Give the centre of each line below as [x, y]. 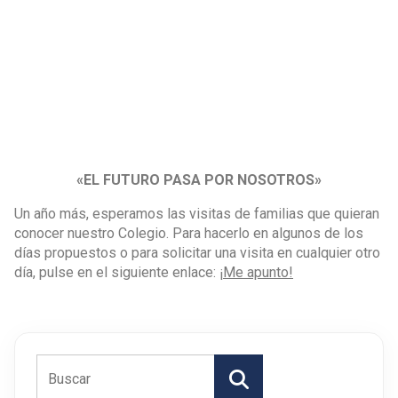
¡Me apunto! [256, 272]
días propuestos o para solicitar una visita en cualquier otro [197, 252]
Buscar [239, 378]
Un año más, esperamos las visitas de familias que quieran [197, 213]
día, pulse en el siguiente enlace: [117, 272]
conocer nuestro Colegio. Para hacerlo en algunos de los [189, 233]
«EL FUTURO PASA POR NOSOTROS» [199, 179]
